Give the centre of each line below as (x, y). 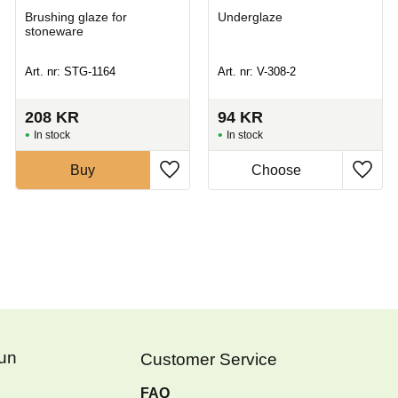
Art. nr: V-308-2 (256, 72)
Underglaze (250, 16)
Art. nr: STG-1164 (70, 72)
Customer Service (209, 359)
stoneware (54, 31)
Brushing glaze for (76, 16)
